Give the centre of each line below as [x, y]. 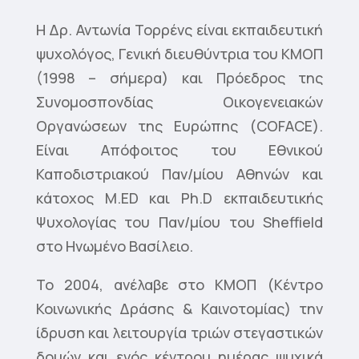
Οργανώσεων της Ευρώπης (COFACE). [179, 126]
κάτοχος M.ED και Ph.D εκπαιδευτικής [179, 198]
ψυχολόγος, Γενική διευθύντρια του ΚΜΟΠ [179, 54]
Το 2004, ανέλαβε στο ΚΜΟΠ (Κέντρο [179, 285]
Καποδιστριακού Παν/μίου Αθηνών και [179, 174]
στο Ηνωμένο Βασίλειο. [114, 246]
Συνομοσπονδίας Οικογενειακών [179, 102]
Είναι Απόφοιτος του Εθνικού [179, 150]
